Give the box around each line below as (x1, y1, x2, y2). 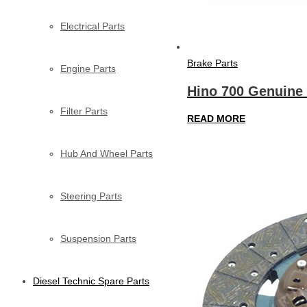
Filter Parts (60, 105, 108, 116)
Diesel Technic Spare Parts (33, 275, 149, 286)
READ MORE (187, 113, 245, 125)
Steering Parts (60, 190, 122, 201)
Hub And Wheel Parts (60, 147, 153, 159)
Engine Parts (60, 62, 116, 74)
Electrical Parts (60, 20, 125, 32)
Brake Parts (187, 58, 238, 69)
